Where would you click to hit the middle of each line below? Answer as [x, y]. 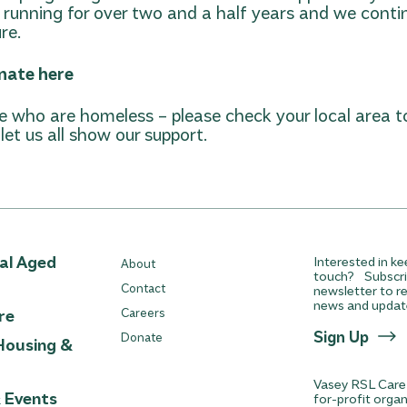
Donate [141, 337]
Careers [142, 312]
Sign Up [342, 336]
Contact [143, 288]
